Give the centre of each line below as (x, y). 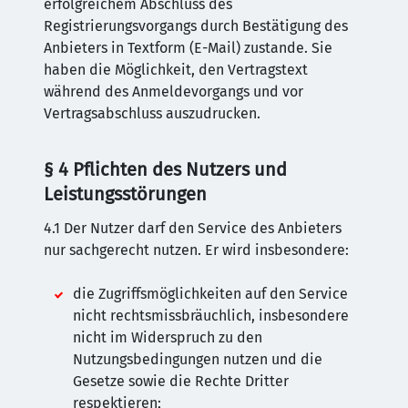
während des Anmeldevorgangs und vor (173, 92)
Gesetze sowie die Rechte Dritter (181, 381)
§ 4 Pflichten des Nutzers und (165, 169)
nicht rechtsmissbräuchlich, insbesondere (211, 316)
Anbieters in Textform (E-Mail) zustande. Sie (188, 48)
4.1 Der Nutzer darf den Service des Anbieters (193, 228)
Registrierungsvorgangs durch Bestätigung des (196, 26)
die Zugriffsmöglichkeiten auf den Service (210, 294)
